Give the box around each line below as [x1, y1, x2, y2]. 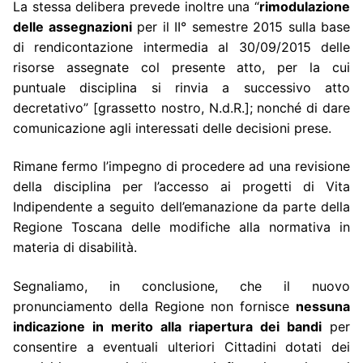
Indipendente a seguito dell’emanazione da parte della [13, 199, 350, 216]
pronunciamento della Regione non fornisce [13, 297, 296, 314]
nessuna [296, 297, 350, 314]
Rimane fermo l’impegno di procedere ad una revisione [13, 158, 350, 175]
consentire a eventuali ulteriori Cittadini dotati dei [13, 338, 350, 355]
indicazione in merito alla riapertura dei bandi [13, 318, 322, 335]
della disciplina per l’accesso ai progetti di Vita [13, 178, 350, 195]
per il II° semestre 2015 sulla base [131, 18, 350, 35]
